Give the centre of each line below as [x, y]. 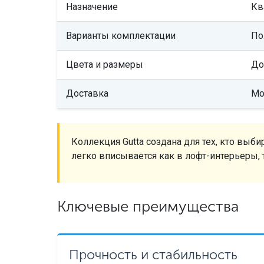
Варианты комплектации [121, 36]
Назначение [92, 7]
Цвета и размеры [104, 65]
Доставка [87, 94]
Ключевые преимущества [148, 207]
